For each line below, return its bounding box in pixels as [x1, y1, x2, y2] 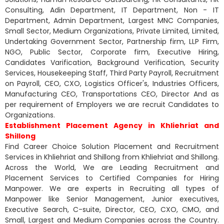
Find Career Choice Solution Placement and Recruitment [5, 141, 219, 151]
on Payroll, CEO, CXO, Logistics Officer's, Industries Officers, [5, 78, 219, 88]
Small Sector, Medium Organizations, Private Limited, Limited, [5, 25, 219, 36]
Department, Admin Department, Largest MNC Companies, [5, 15, 219, 25]
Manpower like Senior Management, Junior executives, [5, 193, 219, 204]
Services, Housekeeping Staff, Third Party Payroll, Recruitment [5, 67, 219, 78]
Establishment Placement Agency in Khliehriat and [5, 120, 219, 130]
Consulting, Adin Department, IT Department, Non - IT [5, 4, 219, 15]
